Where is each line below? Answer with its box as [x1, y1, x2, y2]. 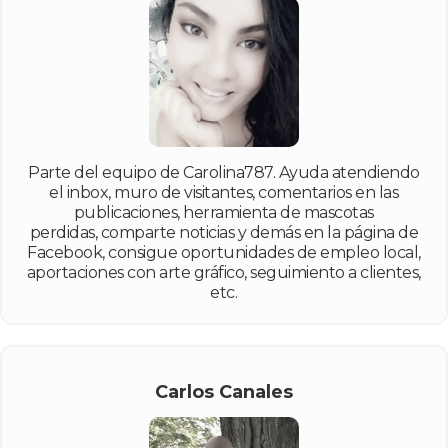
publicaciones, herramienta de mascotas [73, 202, 374, 222]
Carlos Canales [155, 380, 293, 403]
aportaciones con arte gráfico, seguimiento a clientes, [26, 262, 421, 282]
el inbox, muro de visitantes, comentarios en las [49, 182, 399, 202]
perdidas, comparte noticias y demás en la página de [29, 222, 419, 242]
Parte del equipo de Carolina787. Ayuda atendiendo [28, 162, 420, 182]
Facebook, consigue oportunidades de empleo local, [27, 242, 421, 262]
